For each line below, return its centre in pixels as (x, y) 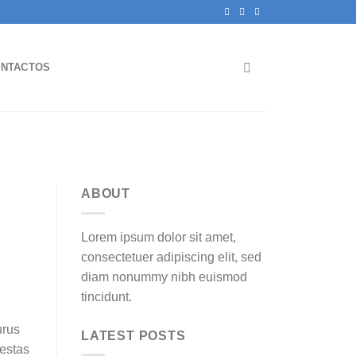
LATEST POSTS (133, 335)
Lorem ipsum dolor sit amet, (159, 237)
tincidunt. (106, 296)
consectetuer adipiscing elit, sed (171, 257)
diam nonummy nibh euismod (164, 277)
